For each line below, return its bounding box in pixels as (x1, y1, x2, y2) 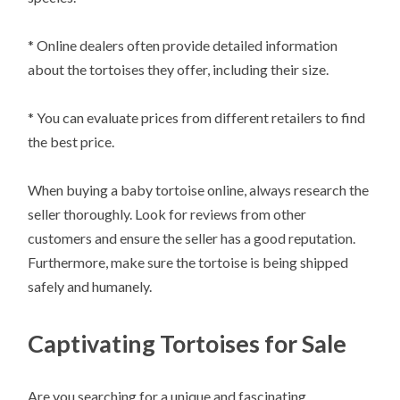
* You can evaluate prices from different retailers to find (28, 109, 366, 127)
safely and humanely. (28, 278, 153, 296)
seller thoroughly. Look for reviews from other (28, 205, 307, 223)
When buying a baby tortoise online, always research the (28, 181, 370, 199)
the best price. (28, 133, 115, 151)
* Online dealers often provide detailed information (28, 37, 338, 54)
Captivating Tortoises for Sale (28, 328, 347, 358)
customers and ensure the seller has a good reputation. (28, 229, 356, 247)
